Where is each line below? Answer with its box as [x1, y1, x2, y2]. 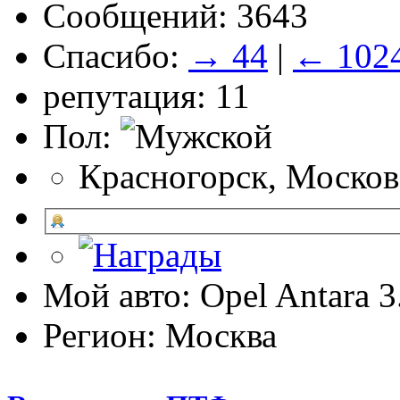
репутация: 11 [43, 76, 250, 115]
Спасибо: [43, 36, 188, 75]
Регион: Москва [43, 315, 277, 354]
